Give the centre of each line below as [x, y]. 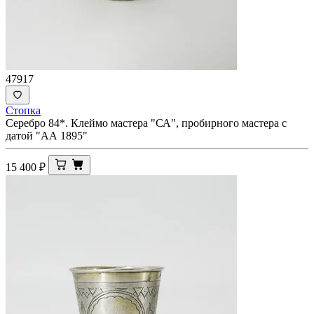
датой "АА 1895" [47, 135]
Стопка [23, 110]
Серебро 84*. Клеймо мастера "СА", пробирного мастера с [146, 123]
